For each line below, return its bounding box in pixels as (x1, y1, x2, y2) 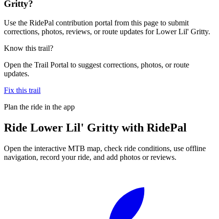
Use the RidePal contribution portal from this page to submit (4, 18, 189, 27)
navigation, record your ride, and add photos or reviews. (4, 153, 176, 161)
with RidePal (119, 121, 187, 134)
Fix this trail (4, 86, 41, 94)
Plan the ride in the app (4, 102, 75, 111)
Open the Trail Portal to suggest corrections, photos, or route (4, 60, 189, 69)
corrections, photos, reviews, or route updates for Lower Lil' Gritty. (4, 27, 210, 36)
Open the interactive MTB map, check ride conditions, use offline (4, 144, 206, 153)
